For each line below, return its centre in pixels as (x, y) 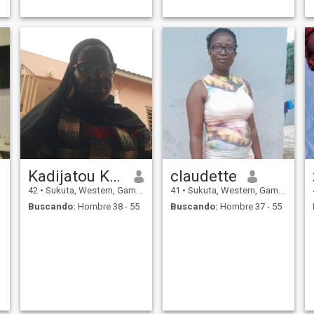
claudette (203, 176)
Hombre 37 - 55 (250, 206)
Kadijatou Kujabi (115, 176)
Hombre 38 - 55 (107, 206)
